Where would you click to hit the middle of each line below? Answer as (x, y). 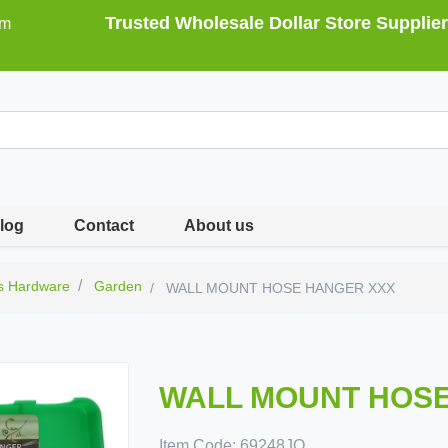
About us (219, 225)
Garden (118, 286)
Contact (104, 225)
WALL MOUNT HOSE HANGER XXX (279, 288)
